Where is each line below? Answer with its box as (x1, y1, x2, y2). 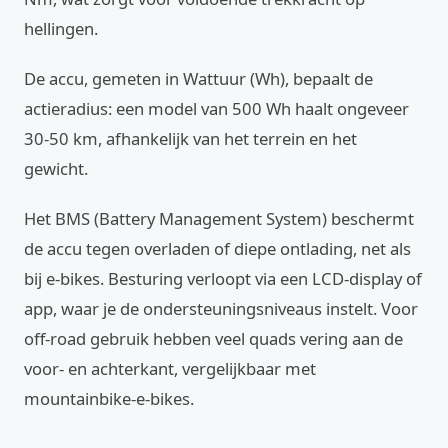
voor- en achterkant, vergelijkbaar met (24, 357, 316, 380)
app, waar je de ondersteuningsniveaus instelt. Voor (24, 297, 418, 320)
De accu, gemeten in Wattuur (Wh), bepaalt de (24, 67, 373, 90)
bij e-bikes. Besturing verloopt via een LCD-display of (24, 267, 422, 290)
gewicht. (24, 157, 88, 180)
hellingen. (24, 17, 98, 40)
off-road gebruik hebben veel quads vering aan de (24, 327, 403, 350)
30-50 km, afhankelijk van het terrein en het (24, 127, 357, 150)
